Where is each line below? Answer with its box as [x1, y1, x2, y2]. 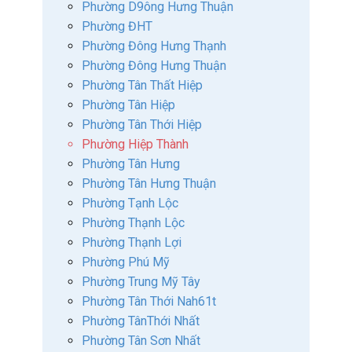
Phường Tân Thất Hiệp [82, 78, 203, 93]
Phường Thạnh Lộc [82, 215, 185, 230]
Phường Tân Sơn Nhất [82, 333, 200, 348]
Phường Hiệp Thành [82, 137, 189, 152]
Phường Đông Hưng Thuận [82, 58, 226, 73]
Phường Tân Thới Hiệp [82, 117, 202, 132]
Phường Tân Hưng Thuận [82, 176, 216, 191]
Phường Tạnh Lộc [82, 196, 178, 211]
